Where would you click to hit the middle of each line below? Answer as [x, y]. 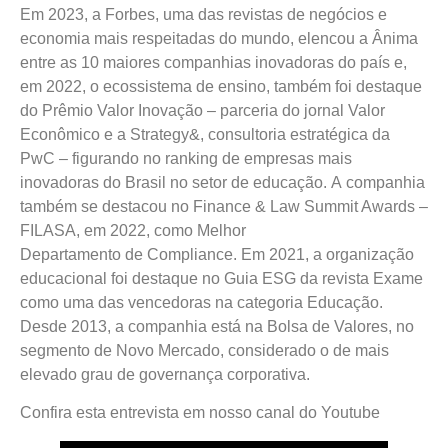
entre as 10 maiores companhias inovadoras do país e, [213, 62]
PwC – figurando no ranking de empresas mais [186, 158]
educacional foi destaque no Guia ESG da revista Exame [221, 278]
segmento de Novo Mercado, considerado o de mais [204, 350]
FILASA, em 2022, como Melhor [133, 230]
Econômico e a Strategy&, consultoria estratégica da [205, 134]
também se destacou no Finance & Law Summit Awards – [224, 206]
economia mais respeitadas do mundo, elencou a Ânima [219, 38]
